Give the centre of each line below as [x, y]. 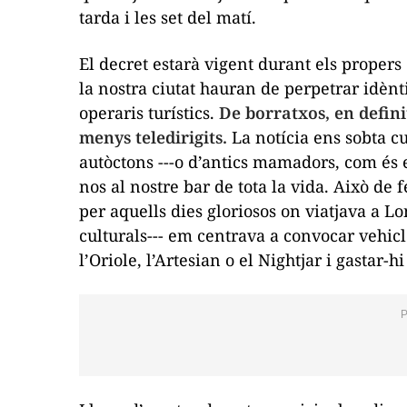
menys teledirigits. [153, 137]
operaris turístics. [149, 112]
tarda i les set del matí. [168, 17]
